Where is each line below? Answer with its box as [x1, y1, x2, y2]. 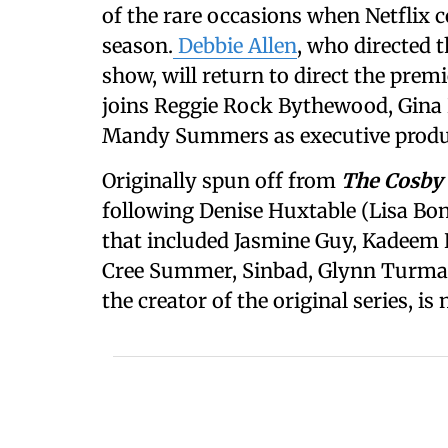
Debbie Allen [173, 33, 297, 58]
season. [102, 33, 173, 58]
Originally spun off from [102, 168, 341, 193]
